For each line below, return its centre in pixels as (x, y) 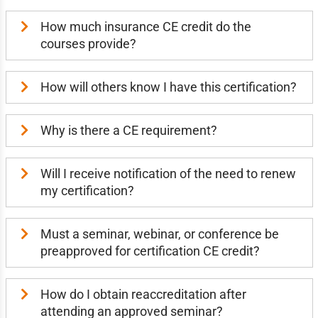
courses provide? (88, 44)
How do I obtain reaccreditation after (143, 294)
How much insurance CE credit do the (146, 27)
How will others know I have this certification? (168, 87)
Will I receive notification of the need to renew (168, 174)
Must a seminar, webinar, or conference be (159, 234)
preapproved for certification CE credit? (150, 251)
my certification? (87, 191)
